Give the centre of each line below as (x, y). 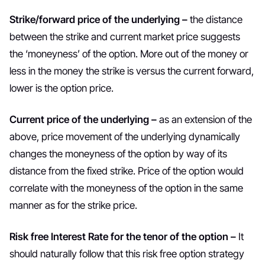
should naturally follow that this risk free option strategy (127, 254)
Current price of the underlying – (84, 119)
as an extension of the (206, 119)
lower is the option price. (62, 88)
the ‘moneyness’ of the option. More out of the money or (129, 54)
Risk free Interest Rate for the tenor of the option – (124, 237)
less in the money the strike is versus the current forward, (132, 71)
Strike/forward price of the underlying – (100, 20)
